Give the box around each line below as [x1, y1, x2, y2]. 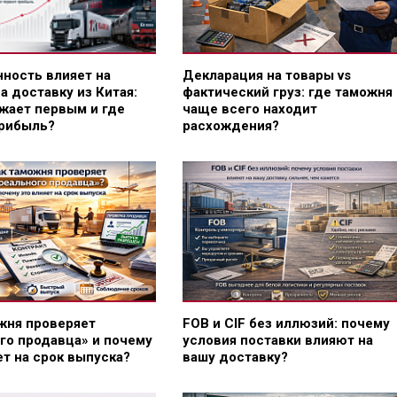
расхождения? [182, 117, 279, 134]
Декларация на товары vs [182, 66, 351, 83]
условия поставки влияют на [182, 331, 373, 348]
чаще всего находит [182, 100, 317, 117]
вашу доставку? [182, 348, 288, 365]
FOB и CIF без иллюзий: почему [182, 315, 390, 331]
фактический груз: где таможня [182, 83, 393, 100]
